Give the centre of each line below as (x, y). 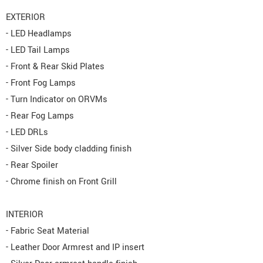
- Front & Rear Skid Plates (55, 67)
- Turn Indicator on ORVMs (57, 100)
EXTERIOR (26, 18)
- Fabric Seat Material (48, 231)
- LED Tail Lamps (38, 50)
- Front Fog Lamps (41, 83)
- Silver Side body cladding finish (69, 149)
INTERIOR (25, 215)
